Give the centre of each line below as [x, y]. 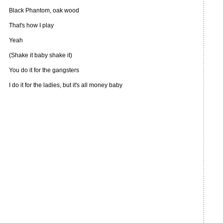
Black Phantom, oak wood [44, 10]
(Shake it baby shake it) [41, 55]
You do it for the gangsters [44, 70]
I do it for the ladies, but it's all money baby [66, 85]
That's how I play [31, 25]
